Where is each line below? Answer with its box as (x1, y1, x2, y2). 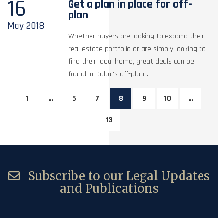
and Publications (59, 181, 159, 196)
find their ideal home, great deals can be (68, 56, 195, 67)
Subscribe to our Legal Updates (25, 168, 210, 183)
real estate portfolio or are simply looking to (68, 43, 206, 54)
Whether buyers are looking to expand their (68, 31, 205, 41)
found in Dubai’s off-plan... (68, 69, 149, 79)
